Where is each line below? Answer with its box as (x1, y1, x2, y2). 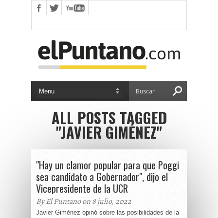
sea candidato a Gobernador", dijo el (36, 169, 168, 184)
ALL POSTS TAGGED (51, 107, 167, 128)
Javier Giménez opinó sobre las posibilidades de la (36, 209, 179, 216)
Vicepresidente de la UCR (36, 181, 128, 196)
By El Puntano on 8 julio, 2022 (36, 196, 131, 207)
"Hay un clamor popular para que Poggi (36, 158, 179, 172)
